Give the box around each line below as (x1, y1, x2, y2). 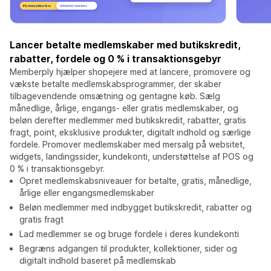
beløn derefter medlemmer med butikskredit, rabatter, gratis (10, 115, 246, 126)
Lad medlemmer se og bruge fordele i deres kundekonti (19, 229, 239, 240)
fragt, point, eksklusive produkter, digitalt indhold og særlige (10, 127, 251, 138)
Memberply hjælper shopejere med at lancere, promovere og (10, 67, 250, 77)
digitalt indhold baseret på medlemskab (19, 255, 176, 266)
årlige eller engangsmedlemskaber (19, 188, 154, 198)
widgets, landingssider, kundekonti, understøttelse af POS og (10, 151, 253, 162)
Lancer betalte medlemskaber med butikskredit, (10, 39, 241, 51)
